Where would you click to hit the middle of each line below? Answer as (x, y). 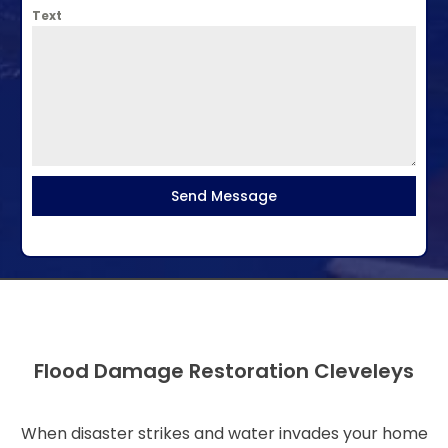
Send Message (224, 196)
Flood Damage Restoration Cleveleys (224, 371)
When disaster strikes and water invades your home (224, 433)
